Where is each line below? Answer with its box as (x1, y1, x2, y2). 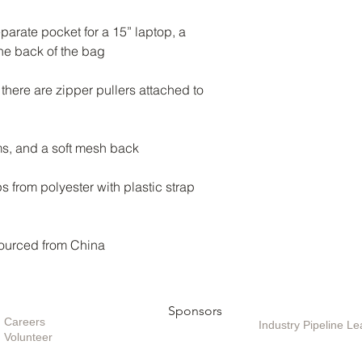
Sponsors (167, 303, 222, 318)
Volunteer (4, 330, 53, 343)
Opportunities (4, 300, 81, 313)
